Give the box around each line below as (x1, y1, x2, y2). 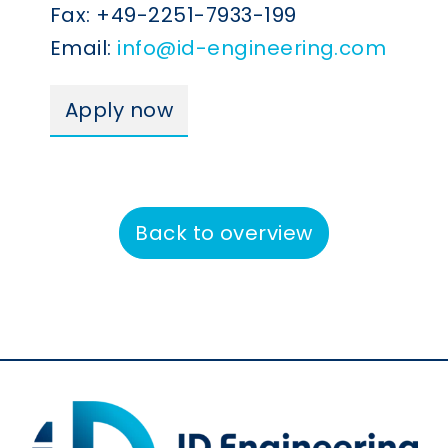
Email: (49, 33, 118, 62)
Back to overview (135, 218, 313, 247)
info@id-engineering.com (117, 33, 387, 62)
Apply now (64, 95, 174, 124)
